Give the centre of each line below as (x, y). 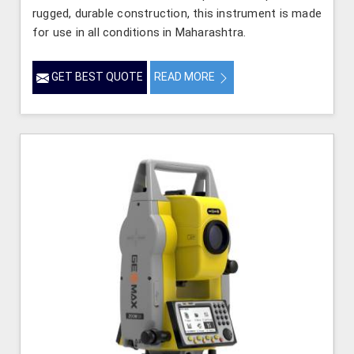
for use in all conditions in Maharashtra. (139, 33)
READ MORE (186, 77)
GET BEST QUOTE (96, 77)
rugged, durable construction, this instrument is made (177, 14)
